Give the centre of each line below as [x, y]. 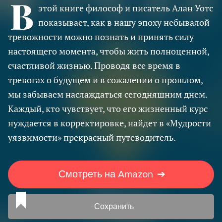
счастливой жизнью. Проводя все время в [94, 65]
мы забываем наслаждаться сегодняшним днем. [108, 94]
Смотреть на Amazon [106, 174]
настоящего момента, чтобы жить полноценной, [109, 51]
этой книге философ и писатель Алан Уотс [125, 8]
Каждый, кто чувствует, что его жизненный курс [108, 109]
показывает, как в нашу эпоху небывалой [124, 22]
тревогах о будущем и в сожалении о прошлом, [105, 80]
